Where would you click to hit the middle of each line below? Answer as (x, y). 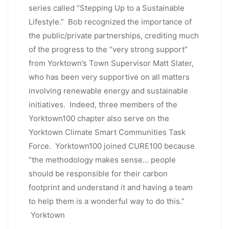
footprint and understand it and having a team (111, 188)
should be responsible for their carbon (98, 174)
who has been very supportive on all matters (109, 77)
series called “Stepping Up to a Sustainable (107, 8)
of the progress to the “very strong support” (108, 50)
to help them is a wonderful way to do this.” (107, 201)
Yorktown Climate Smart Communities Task (107, 132)
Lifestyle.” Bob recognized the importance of (110, 22)
